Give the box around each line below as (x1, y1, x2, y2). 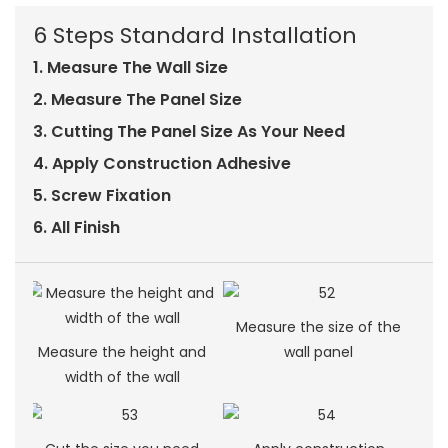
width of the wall (64, 366, 180, 387)
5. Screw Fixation (32, 184, 171, 208)
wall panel (284, 341, 354, 362)
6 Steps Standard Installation (32, 19, 363, 51)
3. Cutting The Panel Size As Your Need (32, 120, 345, 144)
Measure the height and (38, 341, 207, 362)
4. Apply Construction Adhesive (32, 152, 291, 176)
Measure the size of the (236, 316, 402, 337)
